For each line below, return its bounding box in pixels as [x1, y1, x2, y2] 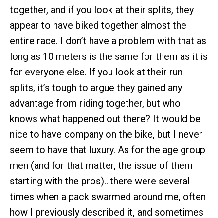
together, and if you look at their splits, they [10, 3, 194, 16]
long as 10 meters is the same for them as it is [10, 50, 208, 62]
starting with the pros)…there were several [10, 175, 190, 187]
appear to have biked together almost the [10, 19, 186, 31]
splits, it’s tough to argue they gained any [10, 81, 182, 93]
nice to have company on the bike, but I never [10, 128, 202, 140]
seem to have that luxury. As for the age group [10, 144, 205, 156]
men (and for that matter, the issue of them [10, 159, 193, 171]
